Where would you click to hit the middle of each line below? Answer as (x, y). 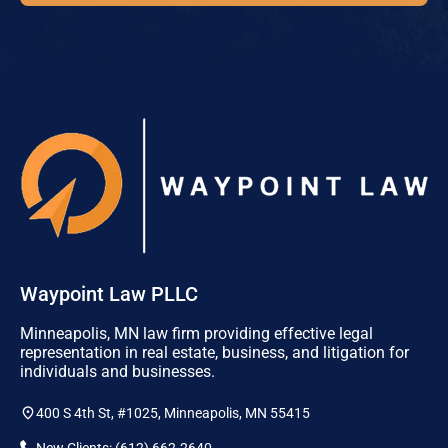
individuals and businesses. (117, 371)
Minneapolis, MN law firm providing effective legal (196, 333)
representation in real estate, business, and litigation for (214, 352)
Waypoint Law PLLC (109, 293)
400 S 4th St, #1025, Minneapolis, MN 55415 (173, 412)
